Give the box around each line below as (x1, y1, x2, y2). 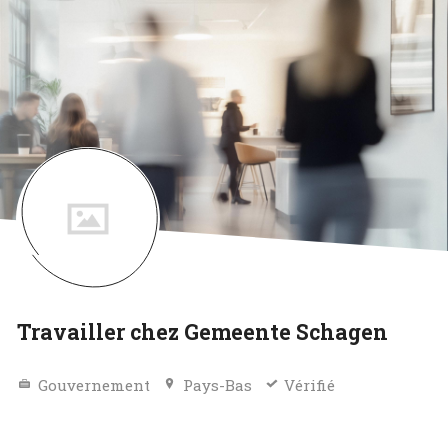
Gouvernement (38, 375, 151, 396)
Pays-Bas (182, 375, 252, 396)
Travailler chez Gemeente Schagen (17, 317, 388, 346)
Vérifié (284, 375, 336, 396)
